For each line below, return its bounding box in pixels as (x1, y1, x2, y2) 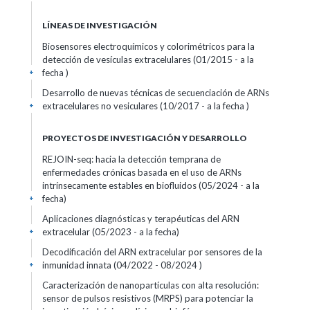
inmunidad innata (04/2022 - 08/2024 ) (42, 259, 202, 271)
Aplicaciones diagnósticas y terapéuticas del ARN (42, 213, 239, 224)
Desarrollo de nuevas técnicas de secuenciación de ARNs (42, 87, 269, 98)
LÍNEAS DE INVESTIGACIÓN (42, 20, 157, 30)
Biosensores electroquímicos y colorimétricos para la (42, 41, 255, 52)
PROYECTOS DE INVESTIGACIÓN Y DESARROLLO (42, 133, 247, 143)
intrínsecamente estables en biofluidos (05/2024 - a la (42, 180, 259, 191)
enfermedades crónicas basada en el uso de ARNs (42, 167, 241, 178)
